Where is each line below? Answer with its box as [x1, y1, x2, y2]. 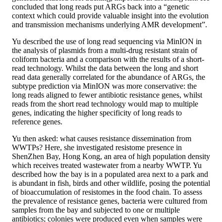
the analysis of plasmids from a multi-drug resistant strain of [12, 46, 197, 55]
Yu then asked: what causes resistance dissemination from [12, 134, 191, 143]
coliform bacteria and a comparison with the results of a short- [12, 55, 204, 63]
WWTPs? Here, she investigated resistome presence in [12, 143, 182, 152]
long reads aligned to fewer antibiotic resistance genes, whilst [12, 90, 202, 99]
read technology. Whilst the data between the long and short [12, 63, 198, 72]
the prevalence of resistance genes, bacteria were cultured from [12, 196, 207, 205]
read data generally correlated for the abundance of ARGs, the [12, 72, 205, 81]
